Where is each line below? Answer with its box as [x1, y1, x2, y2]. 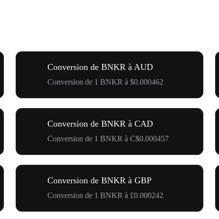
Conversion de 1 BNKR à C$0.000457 [47, 134, 169, 143]
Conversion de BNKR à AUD [47, 62, 153, 72]
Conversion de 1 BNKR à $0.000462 [47, 77, 163, 86]
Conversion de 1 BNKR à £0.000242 [47, 191, 163, 199]
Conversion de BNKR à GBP [47, 175, 152, 185]
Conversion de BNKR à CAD [47, 118, 153, 129]
